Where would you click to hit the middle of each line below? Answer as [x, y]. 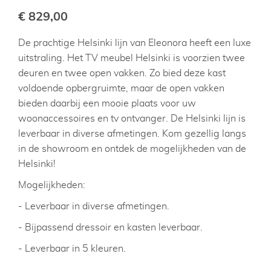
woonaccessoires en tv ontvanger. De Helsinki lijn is [132, 119]
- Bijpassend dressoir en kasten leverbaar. [112, 227]
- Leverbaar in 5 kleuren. [72, 249]
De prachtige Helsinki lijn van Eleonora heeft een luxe [135, 43]
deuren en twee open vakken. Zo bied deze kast [122, 73]
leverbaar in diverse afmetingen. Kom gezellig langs [132, 134]
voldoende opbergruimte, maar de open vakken [121, 88]
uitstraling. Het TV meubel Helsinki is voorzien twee [132, 58]
